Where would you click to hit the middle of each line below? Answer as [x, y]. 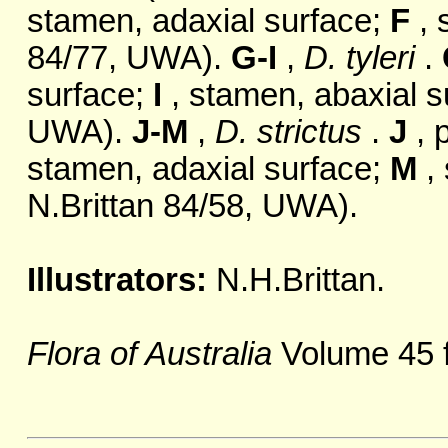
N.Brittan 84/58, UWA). [192, 206]
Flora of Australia [149, 354]
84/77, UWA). [128, 58]
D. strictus [288, 132]
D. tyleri [359, 58]
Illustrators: [121, 280]
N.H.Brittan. [300, 280]
